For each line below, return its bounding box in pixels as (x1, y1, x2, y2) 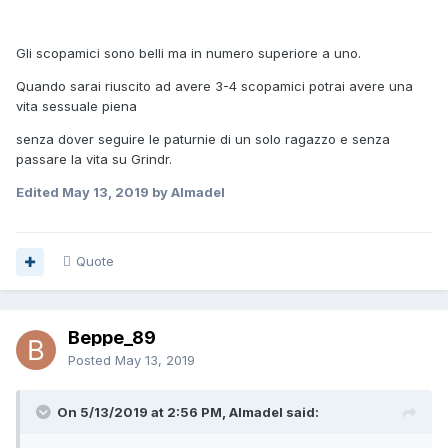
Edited (16, 184, 62, 201)
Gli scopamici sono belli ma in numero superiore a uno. (16, 45, 361, 62)
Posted (68, 352, 115, 369)
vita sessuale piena (16, 98, 137, 115)
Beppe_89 (68, 327, 156, 349)
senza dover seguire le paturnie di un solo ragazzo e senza (16, 131, 390, 148)
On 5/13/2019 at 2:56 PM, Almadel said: (57, 404, 319, 421)
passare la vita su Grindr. (16, 151, 172, 168)
